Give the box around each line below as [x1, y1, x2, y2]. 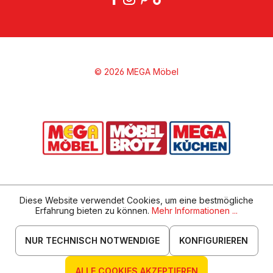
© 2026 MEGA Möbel [94, 66, 179, 77]
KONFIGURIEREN [179, 235, 249, 246]
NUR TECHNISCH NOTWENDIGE [24, 235, 160, 246]
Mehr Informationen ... [152, 205, 238, 216]
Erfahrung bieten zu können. [35, 205, 152, 216]
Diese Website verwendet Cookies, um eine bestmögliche [19, 195, 253, 205]
